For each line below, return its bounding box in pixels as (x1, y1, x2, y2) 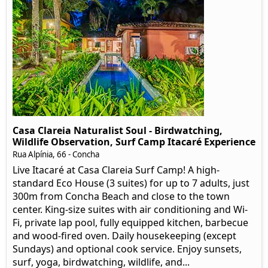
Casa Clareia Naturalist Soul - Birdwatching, (13, 123, 223, 137)
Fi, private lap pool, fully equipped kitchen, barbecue (13, 215, 248, 229)
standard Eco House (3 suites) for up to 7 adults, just (13, 176, 249, 190)
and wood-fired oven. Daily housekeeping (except (13, 229, 236, 242)
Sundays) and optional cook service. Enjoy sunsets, (13, 242, 242, 255)
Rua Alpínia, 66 (13, 148, 68, 160)
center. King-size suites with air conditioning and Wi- (13, 202, 248, 216)
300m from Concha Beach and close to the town (13, 189, 230, 203)
